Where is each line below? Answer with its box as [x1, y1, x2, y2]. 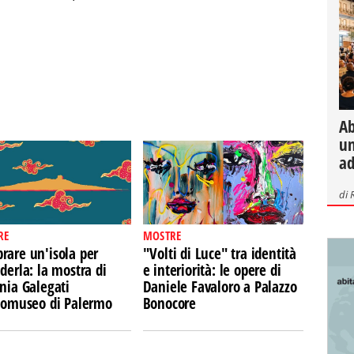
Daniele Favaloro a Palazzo [142, 277, 297, 297]
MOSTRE [142, 228, 182, 243]
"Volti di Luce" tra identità [142, 243, 297, 264]
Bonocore [142, 293, 197, 314]
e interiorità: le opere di [142, 260, 281, 281]
